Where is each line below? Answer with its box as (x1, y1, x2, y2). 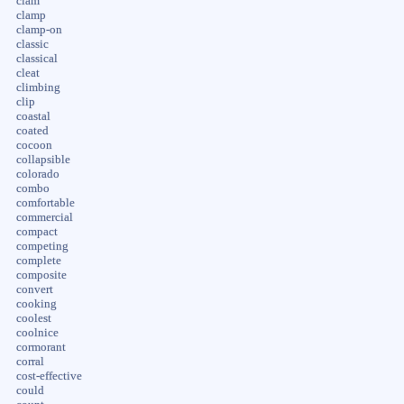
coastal (15, 109, 50, 123)
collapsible (15, 152, 70, 166)
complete (15, 253, 61, 267)
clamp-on (15, 23, 62, 36)
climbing (15, 80, 60, 94)
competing (15, 239, 69, 252)
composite (15, 268, 67, 281)
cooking (15, 297, 57, 310)
